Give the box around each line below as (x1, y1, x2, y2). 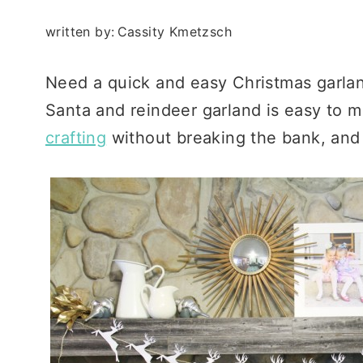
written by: (45, 23, 115, 40)
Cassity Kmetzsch (117, 23, 232, 40)
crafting (45, 127, 107, 147)
